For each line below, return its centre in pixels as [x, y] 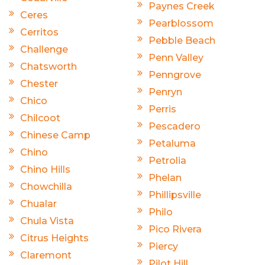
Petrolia [167, 160]
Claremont [46, 255]
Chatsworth [49, 66]
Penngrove [175, 75]
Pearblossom [181, 23]
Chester [39, 83]
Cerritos [39, 32]
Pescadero [174, 126]
